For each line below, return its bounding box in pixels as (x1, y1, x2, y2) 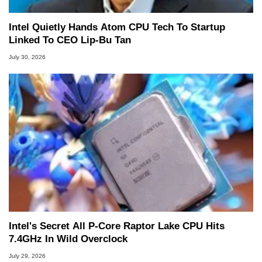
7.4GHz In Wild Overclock (9, 233, 127, 244)
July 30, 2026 (9, 53, 46, 60)
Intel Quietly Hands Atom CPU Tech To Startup (9, 21, 225, 33)
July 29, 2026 (9, 252, 46, 259)
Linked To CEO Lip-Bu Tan (9, 34, 131, 46)
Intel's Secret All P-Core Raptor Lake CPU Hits (9, 220, 225, 232)
